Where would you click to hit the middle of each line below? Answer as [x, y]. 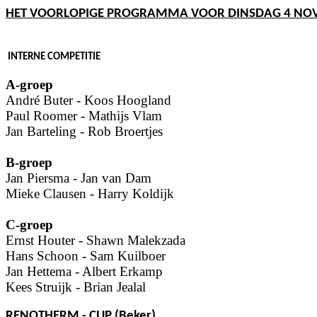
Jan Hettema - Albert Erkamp [84, 271]
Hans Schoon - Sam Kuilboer [86, 255]
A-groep [29, 84]
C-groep [29, 224]
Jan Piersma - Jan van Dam [79, 178]
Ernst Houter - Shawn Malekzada [96, 240]
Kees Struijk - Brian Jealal [76, 287]
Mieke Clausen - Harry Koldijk [90, 193]
